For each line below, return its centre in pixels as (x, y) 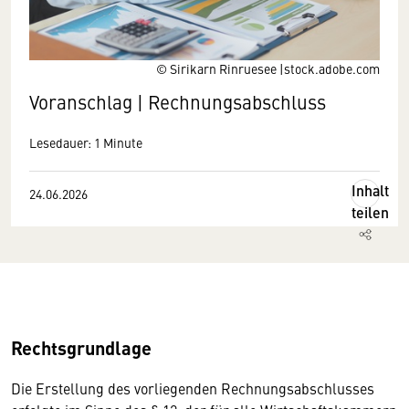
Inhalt (370, 190)
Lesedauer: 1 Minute (86, 142)
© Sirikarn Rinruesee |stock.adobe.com (268, 68)
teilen (370, 212)
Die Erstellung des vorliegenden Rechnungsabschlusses (193, 388)
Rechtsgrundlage (81, 347)
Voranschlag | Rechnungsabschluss (178, 102)
